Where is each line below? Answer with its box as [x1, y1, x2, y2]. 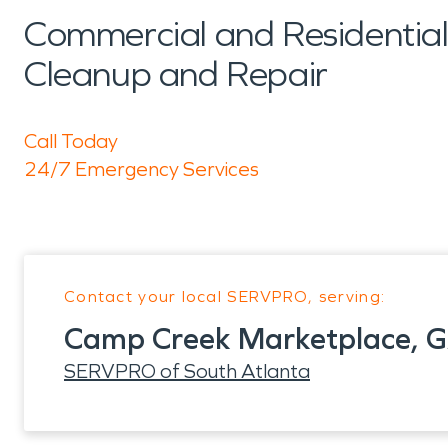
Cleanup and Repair [24, 53, 328, 96]
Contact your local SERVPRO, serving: [64, 287, 386, 306]
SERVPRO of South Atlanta [64, 359, 310, 383]
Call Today [24, 129, 118, 153]
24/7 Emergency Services [24, 157, 259, 181]
